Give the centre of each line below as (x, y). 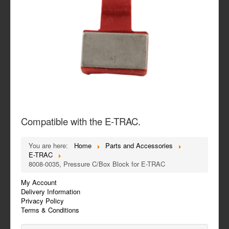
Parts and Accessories (139, 145)
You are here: (50, 145)
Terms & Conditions (50, 210)
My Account (39, 182)
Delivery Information (51, 191)
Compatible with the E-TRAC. (81, 121)
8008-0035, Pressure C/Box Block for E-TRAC (97, 164)
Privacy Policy (42, 200)
